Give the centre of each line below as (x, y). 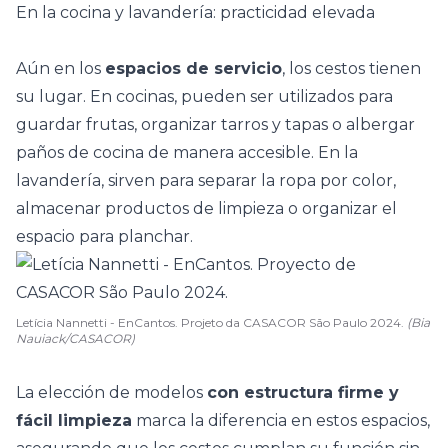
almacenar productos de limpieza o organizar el (206, 208)
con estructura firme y (303, 392)
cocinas (145, 96)
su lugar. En (66, 96)
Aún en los (60, 68)
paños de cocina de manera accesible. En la (187, 152)
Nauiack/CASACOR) (75, 338)
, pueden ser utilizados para (283, 96)
